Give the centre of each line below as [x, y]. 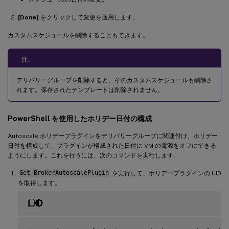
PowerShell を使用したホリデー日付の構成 [80, 118]
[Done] [28, 17]
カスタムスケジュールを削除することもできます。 [78, 35]
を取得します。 [39, 183]
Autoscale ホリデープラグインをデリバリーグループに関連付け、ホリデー [113, 136]
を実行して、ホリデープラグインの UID [166, 173]
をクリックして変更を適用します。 [89, 17]
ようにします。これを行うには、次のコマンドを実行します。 [94, 155]
